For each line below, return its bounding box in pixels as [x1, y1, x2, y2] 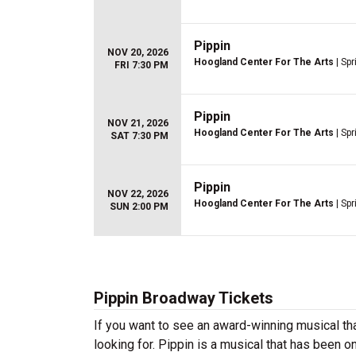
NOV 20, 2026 [107, 47, 168, 58]
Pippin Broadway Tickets [94, 288, 273, 308]
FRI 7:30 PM [114, 60, 168, 71]
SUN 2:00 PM [110, 201, 168, 212]
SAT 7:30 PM [110, 130, 168, 141]
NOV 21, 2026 [107, 118, 168, 129]
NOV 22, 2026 [107, 188, 168, 199]
